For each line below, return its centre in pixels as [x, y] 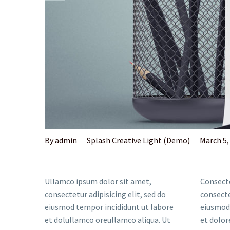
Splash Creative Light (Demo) [138, 140]
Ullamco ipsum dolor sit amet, [98, 181]
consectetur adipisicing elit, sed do [105, 194]
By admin [61, 140]
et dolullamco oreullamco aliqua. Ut [108, 220]
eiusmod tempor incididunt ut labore [109, 207]
